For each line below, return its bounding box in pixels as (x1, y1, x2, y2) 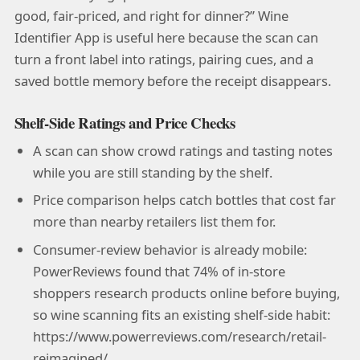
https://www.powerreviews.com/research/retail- (32, 326, 326, 346)
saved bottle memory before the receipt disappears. (14, 72, 331, 91)
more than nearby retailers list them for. (32, 212, 276, 231)
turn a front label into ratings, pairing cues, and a (14, 50, 313, 69)
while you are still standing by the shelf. (32, 163, 272, 182)
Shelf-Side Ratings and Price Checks (14, 111, 235, 133)
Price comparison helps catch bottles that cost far (32, 190, 336, 210)
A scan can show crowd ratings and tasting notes (32, 141, 333, 160)
